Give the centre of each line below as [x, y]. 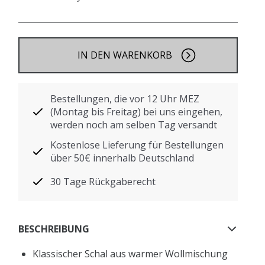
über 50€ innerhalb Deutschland [122, 158]
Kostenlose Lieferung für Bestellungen [137, 145]
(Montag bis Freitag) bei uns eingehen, [137, 112]
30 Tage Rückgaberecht [103, 182]
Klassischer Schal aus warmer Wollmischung [130, 254]
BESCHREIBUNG [54, 229]
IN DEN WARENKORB [125, 55]
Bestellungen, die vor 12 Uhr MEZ [125, 99]
